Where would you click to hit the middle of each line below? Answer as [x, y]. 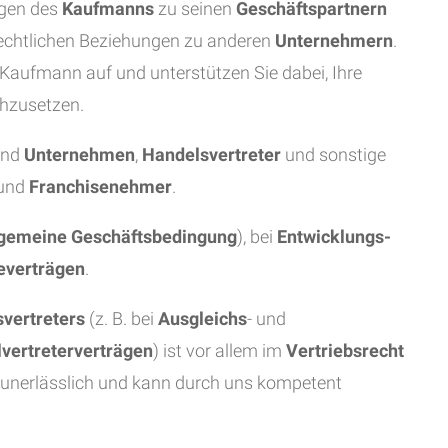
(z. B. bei [121, 318]
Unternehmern [334, 40]
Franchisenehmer [100, 186]
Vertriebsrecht [345, 350]
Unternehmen [79, 154]
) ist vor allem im [219, 350]
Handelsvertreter [211, 154]
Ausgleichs [202, 318]
